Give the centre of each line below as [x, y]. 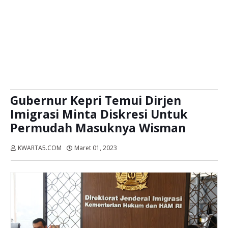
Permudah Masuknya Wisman [98, 128]
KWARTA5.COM [40, 148]
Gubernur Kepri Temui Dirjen [96, 100]
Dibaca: [133, 148]
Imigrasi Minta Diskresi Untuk [99, 114]
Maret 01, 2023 [96, 148]
